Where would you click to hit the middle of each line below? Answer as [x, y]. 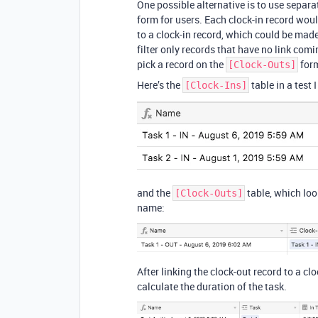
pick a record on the [181, 64]
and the [155, 193]
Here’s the [160, 85]
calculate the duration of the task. [212, 286]
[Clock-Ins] [216, 85]
